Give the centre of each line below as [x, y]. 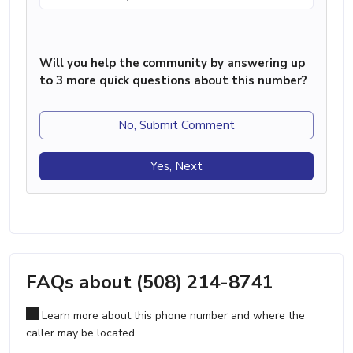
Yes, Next [176, 167]
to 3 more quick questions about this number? [173, 81]
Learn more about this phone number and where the [172, 316]
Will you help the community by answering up [172, 63]
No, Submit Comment [176, 126]
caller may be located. [82, 333]
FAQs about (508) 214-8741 [149, 282]
